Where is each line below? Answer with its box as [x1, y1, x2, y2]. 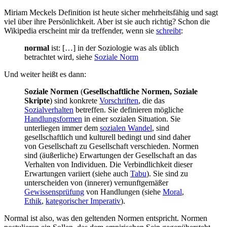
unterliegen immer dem [24, 123, 100, 132]
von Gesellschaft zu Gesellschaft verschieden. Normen [24, 141, 199, 150]
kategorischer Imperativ [46, 196, 121, 205]
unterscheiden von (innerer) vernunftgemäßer [24, 178, 168, 187]
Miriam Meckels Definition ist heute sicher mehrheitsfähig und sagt [4, 8, 218, 17]
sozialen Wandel [100, 123, 152, 132]
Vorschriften [99, 96, 138, 105]
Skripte [24, 96, 50, 105]
